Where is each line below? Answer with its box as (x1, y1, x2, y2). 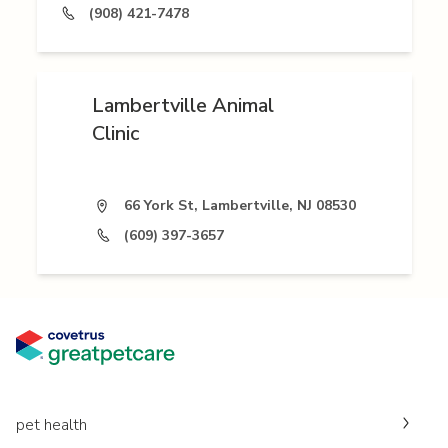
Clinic (92, 120, 139, 148)
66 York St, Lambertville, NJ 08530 (124, 196, 356, 216)
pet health (16, 414, 87, 437)
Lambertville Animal (92, 92, 274, 120)
